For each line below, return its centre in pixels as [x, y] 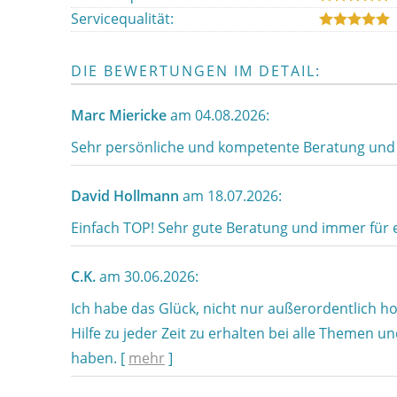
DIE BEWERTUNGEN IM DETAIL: [196, 71]
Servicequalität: [122, 19]
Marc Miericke [119, 115]
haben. [96, 358]
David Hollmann [125, 196]
